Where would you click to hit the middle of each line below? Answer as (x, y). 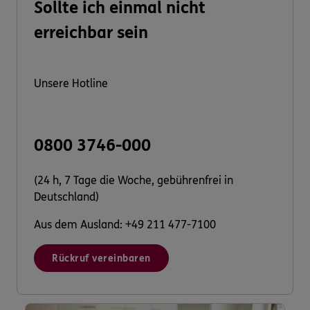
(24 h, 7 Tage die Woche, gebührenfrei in (134, 181)
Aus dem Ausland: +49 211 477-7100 (125, 225)
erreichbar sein (91, 33)
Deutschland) (66, 197)
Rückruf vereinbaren (101, 259)
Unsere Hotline (71, 84)
